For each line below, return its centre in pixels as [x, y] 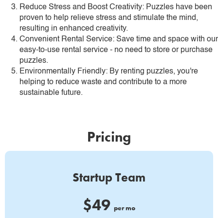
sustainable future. [51, 93]
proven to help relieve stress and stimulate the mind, [109, 18]
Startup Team [109, 177]
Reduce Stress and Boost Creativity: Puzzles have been [116, 7]
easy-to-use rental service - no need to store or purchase [116, 50]
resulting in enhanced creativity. [74, 29]
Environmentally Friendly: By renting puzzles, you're [109, 72]
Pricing [109, 137]
